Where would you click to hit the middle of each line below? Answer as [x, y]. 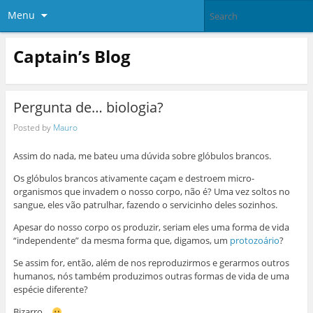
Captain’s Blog [72, 56]
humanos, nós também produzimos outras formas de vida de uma [151, 276]
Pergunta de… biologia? [88, 108]
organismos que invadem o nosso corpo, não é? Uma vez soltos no [151, 192]
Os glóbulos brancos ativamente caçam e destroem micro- [133, 179]
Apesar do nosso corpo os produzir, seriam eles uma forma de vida [151, 227]
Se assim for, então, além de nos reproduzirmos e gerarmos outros [151, 263]
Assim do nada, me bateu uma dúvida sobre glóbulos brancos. [142, 156]
